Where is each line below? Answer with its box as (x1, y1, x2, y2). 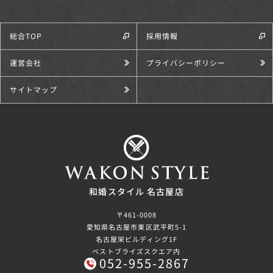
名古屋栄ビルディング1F (95, 233, 178, 244)
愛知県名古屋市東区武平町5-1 (86, 221, 187, 232)
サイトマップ (10, 84, 57, 95)
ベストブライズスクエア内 (92, 246, 181, 256)
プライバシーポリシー (146, 57, 225, 68)
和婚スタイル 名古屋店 (89, 185, 184, 197)
